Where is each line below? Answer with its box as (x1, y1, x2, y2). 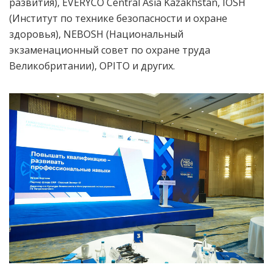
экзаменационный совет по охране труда (9, 43, 210, 57)
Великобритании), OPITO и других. (9, 58, 175, 73)
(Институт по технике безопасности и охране (9, 11, 227, 25)
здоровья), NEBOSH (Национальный (9, 27, 183, 41)
